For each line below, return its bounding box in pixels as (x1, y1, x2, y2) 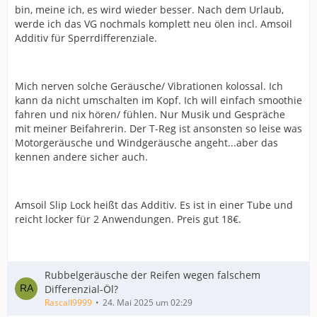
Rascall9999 (45, 296, 92, 309)
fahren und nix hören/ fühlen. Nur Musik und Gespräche (15, 108, 285, 121)
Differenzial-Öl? (45, 282, 118, 296)
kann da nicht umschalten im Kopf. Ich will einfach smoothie (15, 93, 302, 107)
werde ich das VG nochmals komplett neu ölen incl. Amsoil (15, 17, 292, 30)
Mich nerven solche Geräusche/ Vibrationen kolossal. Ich (15, 79, 283, 93)
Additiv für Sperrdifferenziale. (15, 31, 157, 45)
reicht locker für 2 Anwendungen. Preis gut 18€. (15, 212, 241, 226)
